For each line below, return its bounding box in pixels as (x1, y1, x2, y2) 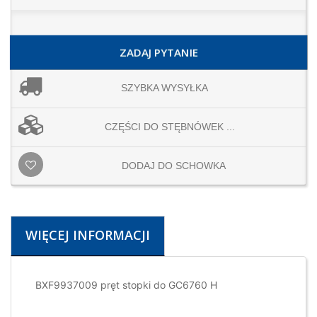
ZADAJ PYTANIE (119, 45, 198, 60)
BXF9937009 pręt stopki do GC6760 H (33, 279, 217, 292)
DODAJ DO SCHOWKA (122, 160, 226, 172)
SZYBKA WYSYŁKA (121, 82, 208, 94)
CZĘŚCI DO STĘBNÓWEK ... (104, 121, 235, 133)
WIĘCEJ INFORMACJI (25, 226, 150, 244)
